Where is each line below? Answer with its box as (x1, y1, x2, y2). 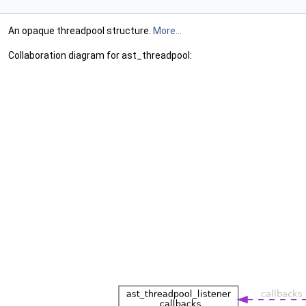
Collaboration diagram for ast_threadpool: (8, 50, 192, 61)
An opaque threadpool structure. (8, 25, 153, 36)
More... (153, 25, 182, 36)
